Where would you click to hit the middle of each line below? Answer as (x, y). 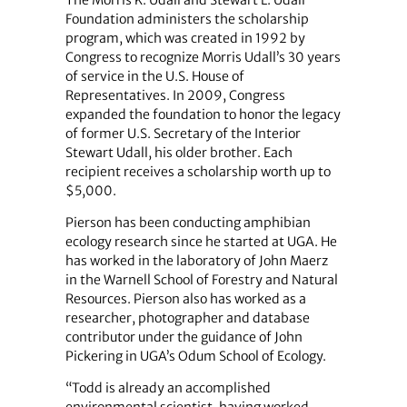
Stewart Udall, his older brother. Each (179, 152)
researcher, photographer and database (187, 318)
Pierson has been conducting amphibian (188, 222)
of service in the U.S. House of (154, 76)
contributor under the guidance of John (184, 337)
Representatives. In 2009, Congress (175, 95)
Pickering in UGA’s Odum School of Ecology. (195, 356)
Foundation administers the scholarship (187, 19)
